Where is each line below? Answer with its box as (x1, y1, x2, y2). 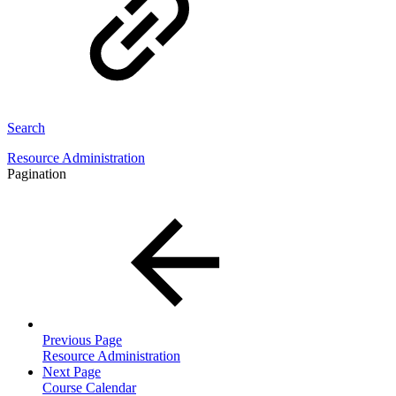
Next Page (42, 363, 101, 379)
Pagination (7, 165, 66, 181)
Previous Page (42, 331, 122, 347)
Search (7, 119, 45, 135)
